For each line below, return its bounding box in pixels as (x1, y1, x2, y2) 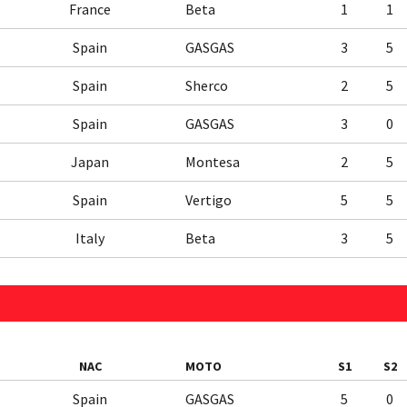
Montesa (185, 153, 240, 171)
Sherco (185, 76, 228, 94)
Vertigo (185, 191, 232, 209)
